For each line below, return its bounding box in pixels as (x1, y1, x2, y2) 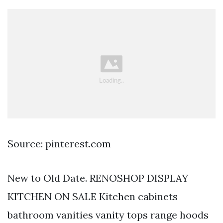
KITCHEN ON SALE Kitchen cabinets (7, 190, 178, 203)
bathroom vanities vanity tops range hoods (7, 209, 209, 222)
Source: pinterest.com (7, 137, 111, 150)
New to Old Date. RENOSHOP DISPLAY (7, 172, 188, 185)
